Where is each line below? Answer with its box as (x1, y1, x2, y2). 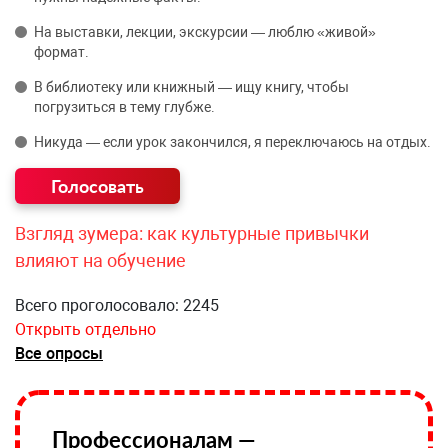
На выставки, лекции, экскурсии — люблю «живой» (34, 24, 376, 40)
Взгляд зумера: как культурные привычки (15, 223, 369, 244)
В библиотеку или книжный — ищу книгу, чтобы (34, 79, 349, 95)
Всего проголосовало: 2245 (15, 296, 219, 315)
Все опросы (15, 344, 103, 363)
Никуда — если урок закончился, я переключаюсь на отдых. (34, 134, 431, 150)
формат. (34, 44, 89, 60)
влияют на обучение (15, 250, 186, 271)
